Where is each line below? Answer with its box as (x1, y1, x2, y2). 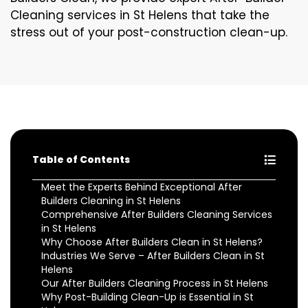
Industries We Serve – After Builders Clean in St (41, 249, 265, 263)
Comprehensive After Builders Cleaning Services (41, 208, 272, 222)
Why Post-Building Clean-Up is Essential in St (41, 290, 254, 305)
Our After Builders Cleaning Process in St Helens (41, 276, 268, 291)
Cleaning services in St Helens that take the (10, 7, 269, 24)
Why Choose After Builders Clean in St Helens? (41, 235, 263, 250)
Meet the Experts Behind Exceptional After (41, 180, 242, 195)
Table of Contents (32, 153, 130, 167)
